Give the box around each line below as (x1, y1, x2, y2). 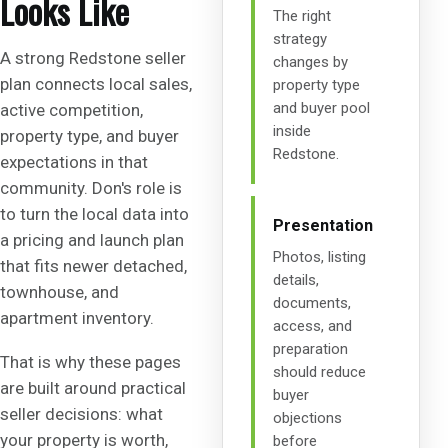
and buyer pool (273, 99, 370, 118)
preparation (273, 340, 348, 359)
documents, (273, 294, 351, 313)
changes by (273, 53, 348, 72)
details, (273, 271, 319, 290)
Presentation (273, 216, 373, 236)
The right (273, 7, 331, 26)
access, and (273, 317, 352, 336)
